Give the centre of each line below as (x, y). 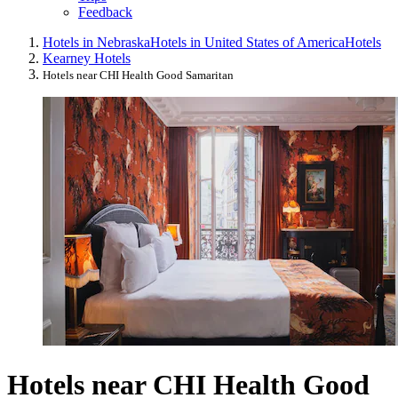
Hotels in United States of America (247, 43)
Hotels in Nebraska (96, 43)
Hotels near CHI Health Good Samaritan (138, 76)
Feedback (105, 12)
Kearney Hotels (87, 59)
